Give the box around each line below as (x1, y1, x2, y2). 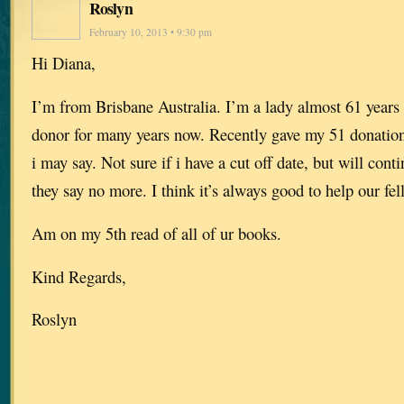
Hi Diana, (32, 51, 96, 75)
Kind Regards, (32, 264, 126, 288)
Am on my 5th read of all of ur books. (32, 221, 281, 244)
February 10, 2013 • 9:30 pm (89, 25, 212, 40)
